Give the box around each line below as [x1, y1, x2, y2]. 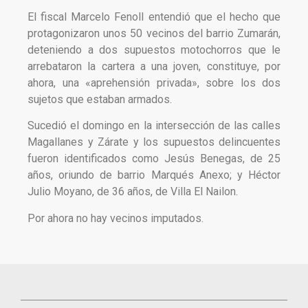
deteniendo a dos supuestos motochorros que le [27, 43, 280, 56]
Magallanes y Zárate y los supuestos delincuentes [27, 135, 280, 149]
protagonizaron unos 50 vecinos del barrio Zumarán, [27, 27, 280, 40]
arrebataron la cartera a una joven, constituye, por [27, 60, 280, 73]
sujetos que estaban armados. [27, 93, 172, 106]
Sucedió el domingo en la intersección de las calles [27, 119, 280, 133]
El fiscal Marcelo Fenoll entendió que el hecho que [27, 10, 280, 23]
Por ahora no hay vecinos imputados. [27, 211, 203, 225]
